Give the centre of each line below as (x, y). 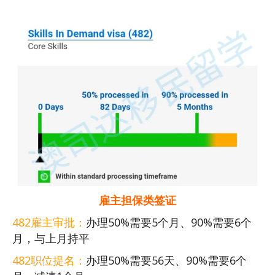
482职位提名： (49, 261)
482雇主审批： (49, 223)
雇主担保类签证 (137, 200)
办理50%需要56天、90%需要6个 (166, 261)
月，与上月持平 (51, 238)
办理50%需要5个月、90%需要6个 (169, 223)
